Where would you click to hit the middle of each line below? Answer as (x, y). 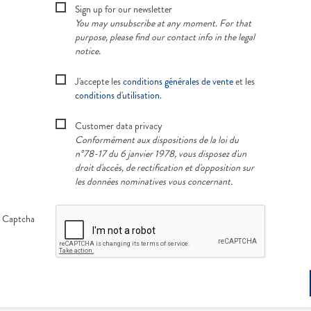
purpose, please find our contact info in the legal (165, 37)
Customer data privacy (119, 126)
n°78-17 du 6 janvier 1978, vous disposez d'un (161, 154)
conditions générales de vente (178, 82)
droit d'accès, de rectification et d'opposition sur (165, 168)
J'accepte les (99, 82)
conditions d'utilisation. (118, 95)
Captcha (18, 219)
